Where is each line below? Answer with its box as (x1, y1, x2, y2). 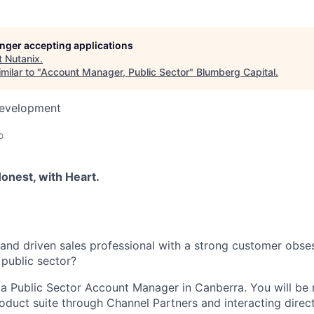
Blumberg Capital (196, 66, 275, 78)
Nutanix (5, 53, 40, 64)
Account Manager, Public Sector (41, 66, 189, 78)
